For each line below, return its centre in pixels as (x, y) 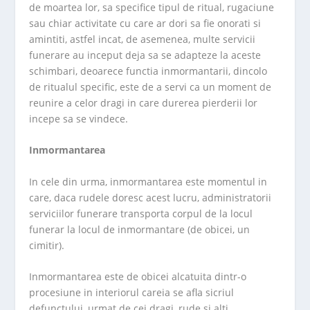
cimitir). (47, 245)
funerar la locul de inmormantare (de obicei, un (140, 229)
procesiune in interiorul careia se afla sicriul (132, 293)
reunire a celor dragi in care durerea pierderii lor (144, 102)
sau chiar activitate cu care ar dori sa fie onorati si (145, 23)
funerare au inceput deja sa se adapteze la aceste (145, 55)
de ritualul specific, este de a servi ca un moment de (151, 86)
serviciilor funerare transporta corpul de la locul (141, 213)
